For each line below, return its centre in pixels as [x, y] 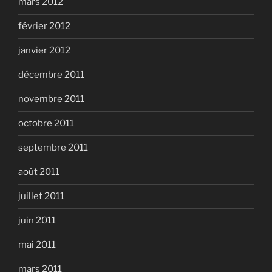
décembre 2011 [51, 75]
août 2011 [39, 172]
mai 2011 [37, 245]
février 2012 [44, 26]
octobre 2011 [46, 123]
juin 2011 [37, 220]
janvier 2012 [44, 50]
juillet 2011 [41, 196]
